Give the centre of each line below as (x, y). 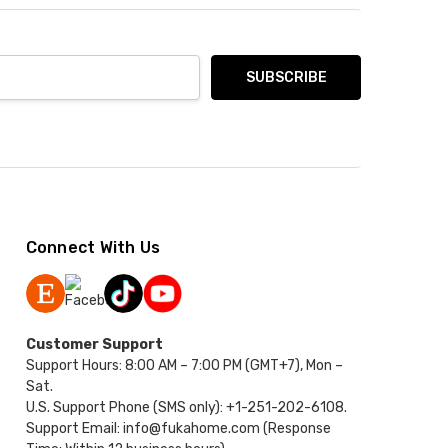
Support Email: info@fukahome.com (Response (178, 429)
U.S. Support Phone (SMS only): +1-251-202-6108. (186, 408)
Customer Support (94, 345)
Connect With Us (93, 248)
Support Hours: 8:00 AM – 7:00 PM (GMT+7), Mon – (184, 366)
